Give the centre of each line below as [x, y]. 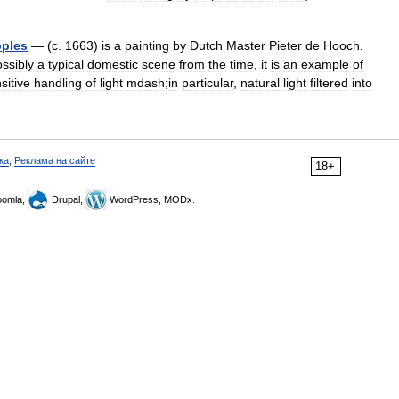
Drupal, [67, 199]
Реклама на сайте [55, 160]
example [325, 64]
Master [246, 45]
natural [260, 83]
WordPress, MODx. [151, 199]
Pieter [285, 45]
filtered [329, 83]
